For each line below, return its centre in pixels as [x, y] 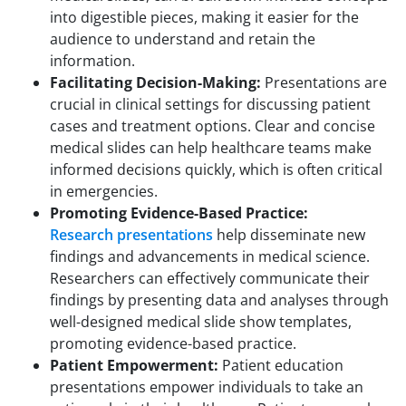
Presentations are [324, 82]
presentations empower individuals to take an [207, 387]
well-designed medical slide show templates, [201, 321]
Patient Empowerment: [134, 365]
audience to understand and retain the [183, 39]
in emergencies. [106, 191]
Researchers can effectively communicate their [210, 278]
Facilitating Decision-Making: [155, 82]
